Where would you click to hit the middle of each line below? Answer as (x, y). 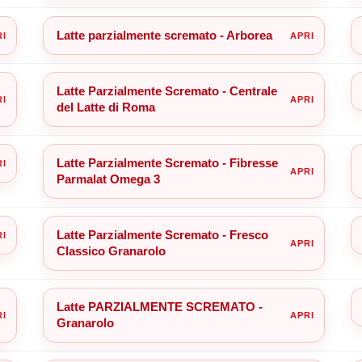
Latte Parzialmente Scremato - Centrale (166, 90)
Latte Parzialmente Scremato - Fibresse (167, 162)
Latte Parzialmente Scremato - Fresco (162, 234)
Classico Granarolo (111, 250)
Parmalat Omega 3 (108, 179)
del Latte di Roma (105, 107)
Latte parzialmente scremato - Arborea (164, 35)
